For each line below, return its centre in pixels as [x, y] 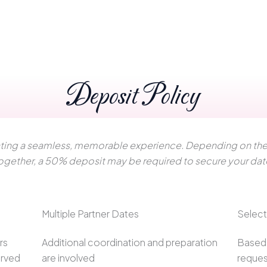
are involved [68, 258]
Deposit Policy [133, 97]
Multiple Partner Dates [90, 214]
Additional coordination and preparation [129, 243]
